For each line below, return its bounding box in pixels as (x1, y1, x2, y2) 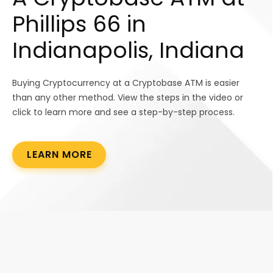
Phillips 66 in (12, 9, 146, 40)
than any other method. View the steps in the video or (12, 91, 243, 104)
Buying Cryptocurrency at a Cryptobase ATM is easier (12, 77, 239, 90)
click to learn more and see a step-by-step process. (12, 106, 235, 119)
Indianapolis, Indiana (12, 35, 244, 66)
